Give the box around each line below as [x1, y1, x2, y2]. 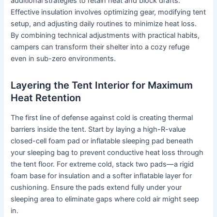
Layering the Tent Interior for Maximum [11, 79, 193, 92]
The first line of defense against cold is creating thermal [11, 113, 193, 123]
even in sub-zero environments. [11, 54, 116, 63]
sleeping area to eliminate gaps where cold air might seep [11, 195, 200, 204]
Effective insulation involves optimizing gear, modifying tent [11, 8, 206, 17]
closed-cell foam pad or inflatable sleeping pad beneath [11, 137, 194, 146]
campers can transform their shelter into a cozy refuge [11, 43, 190, 52]
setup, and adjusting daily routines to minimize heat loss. [11, 19, 197, 29]
